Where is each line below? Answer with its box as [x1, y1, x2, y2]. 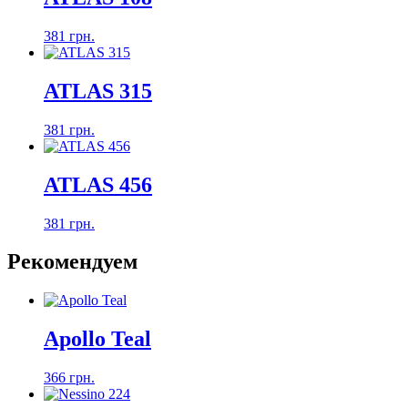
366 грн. [44, 370, 95, 386]
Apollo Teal [44, 327, 151, 352]
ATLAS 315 [44, 78, 152, 103]
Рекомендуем [7, 250, 138, 274]
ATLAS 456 [44, 172, 152, 197]
